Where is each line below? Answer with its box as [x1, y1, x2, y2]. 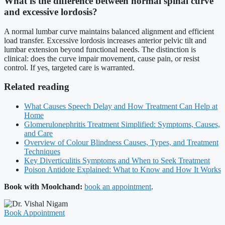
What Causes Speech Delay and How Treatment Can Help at [24, 101, 217, 110]
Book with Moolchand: [4, 182, 82, 191]
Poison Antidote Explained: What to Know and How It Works [24, 165, 221, 174]
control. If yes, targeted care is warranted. [4, 63, 135, 72]
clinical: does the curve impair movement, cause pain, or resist [4, 54, 199, 63]
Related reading [4, 81, 69, 92]
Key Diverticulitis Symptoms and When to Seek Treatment [24, 156, 210, 165]
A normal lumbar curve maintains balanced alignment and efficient [4, 27, 214, 36]
